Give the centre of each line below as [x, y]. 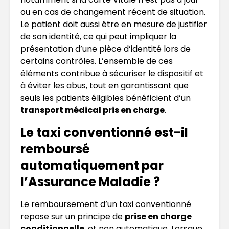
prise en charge [158, 216]
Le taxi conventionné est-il [104, 132]
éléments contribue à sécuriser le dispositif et [112, 73]
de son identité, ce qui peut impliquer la [98, 36]
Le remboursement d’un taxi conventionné [106, 204]
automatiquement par [92, 165]
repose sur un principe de [73, 216]
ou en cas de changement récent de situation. [113, 12]
